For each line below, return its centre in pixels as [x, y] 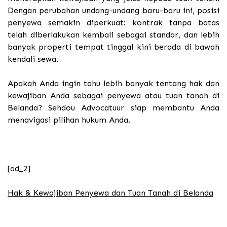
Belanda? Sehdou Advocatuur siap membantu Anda [113, 107]
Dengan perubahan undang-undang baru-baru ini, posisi [113, 10]
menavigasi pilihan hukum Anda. [69, 120]
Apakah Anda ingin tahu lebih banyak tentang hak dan [113, 83]
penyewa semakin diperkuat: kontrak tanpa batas [113, 22]
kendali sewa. [33, 59]
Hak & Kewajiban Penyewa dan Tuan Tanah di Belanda [110, 193]
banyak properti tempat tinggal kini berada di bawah [113, 47]
